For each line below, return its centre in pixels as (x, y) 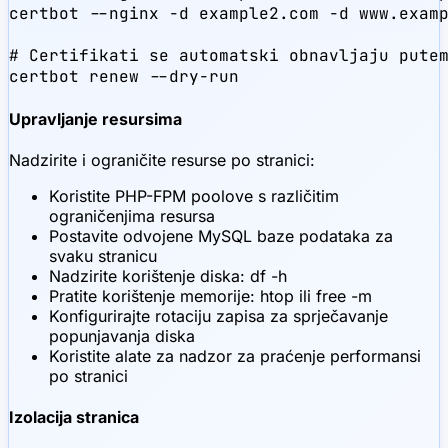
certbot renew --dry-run (124, 77)
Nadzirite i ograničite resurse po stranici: (162, 159)
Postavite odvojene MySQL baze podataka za (221, 235)
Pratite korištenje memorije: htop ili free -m (210, 295)
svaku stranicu (103, 255)
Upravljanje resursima (95, 118)
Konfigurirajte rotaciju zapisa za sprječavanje (218, 315)
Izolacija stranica (74, 417)
